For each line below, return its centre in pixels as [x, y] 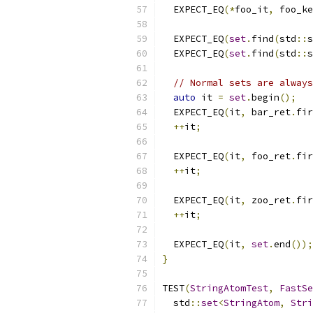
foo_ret [268, 156]
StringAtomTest [229, 288]
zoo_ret [268, 200]
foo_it [252, 9]
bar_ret [268, 112]
